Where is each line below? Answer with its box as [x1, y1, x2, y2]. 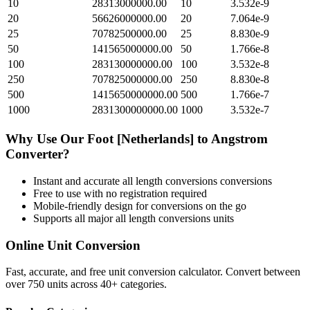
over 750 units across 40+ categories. [6, 278, 167, 291]
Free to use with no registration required [33, 187, 207, 199]
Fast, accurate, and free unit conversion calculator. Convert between [6, 266, 300, 278]
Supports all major [33, 212, 116, 224]
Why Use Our [6, 131, 87, 147]
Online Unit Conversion [6, 237, 140, 253]
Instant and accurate [33, 174, 122, 187]
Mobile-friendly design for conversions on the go [33, 199, 246, 212]
